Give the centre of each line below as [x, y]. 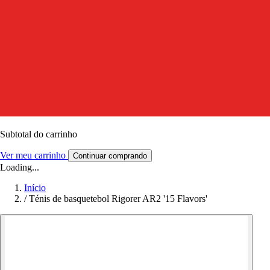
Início [35, 187]
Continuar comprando [110, 155]
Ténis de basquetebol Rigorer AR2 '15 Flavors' [118, 198]
